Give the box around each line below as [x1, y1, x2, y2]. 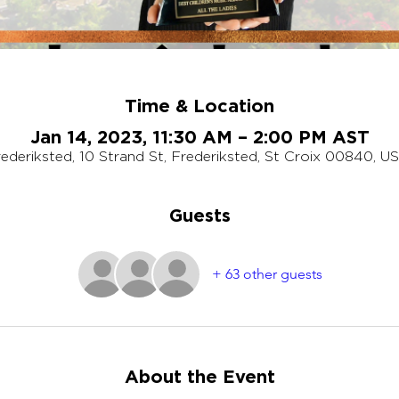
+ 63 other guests [212, 265, 322, 282]
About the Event [124, 366, 275, 386]
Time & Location [125, 95, 274, 115]
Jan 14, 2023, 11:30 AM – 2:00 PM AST [29, 126, 370, 146]
